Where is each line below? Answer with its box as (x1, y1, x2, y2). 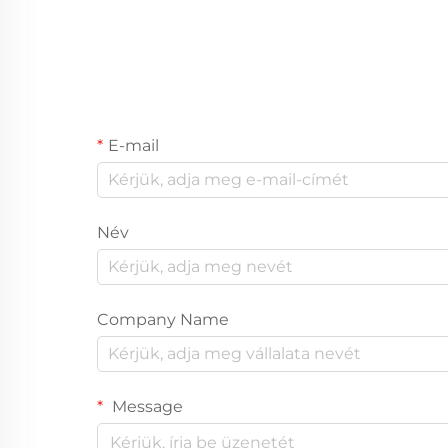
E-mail (108, 135, 159, 155)
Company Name (97, 309, 229, 329)
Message (108, 396, 183, 416)
